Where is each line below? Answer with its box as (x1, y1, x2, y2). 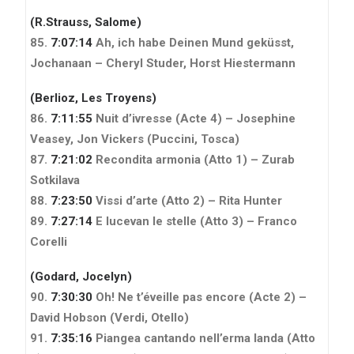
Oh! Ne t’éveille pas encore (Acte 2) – (92, 289, 307, 304)
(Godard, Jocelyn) (30, 269, 132, 284)
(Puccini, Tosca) (147, 131, 239, 146)
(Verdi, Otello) (110, 310, 189, 325)
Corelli (30, 234, 67, 249)
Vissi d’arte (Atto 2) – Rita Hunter (92, 193, 282, 208)
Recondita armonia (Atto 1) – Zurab (92, 152, 295, 167)
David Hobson (30, 310, 107, 325)
